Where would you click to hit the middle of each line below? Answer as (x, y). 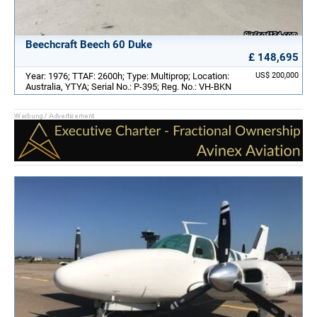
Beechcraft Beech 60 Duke (89, 45)
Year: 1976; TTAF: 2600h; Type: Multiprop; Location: (127, 76)
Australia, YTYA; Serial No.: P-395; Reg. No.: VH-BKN (128, 87)
